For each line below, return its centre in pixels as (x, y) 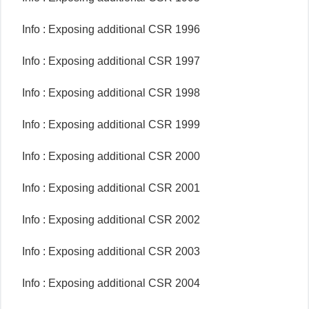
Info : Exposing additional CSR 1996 (111, 29)
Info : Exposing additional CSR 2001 (111, 188)
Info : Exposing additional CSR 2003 (111, 251)
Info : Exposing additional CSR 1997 (111, 61)
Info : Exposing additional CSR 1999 (111, 124)
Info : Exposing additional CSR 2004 (111, 283)
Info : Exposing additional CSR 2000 (111, 156)
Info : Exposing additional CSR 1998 (111, 93)
